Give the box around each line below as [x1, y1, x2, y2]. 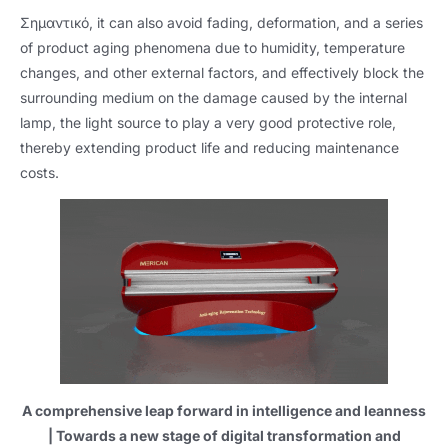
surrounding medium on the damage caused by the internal [20, 88, 407, 106]
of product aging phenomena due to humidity [20, 38, 316, 56]
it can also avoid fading [97, 13, 249, 31]
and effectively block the [262, 63, 424, 81]
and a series [344, 13, 423, 31]
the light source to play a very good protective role [60, 113, 392, 131]
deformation [257, 13, 336, 31]
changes [20, 63, 76, 81]
